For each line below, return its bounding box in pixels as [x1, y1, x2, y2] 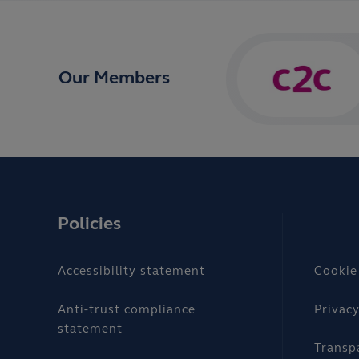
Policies [58, 216, 121, 235]
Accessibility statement [58, 266, 205, 279]
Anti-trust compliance [58, 305, 196, 317]
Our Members [58, 69, 170, 88]
